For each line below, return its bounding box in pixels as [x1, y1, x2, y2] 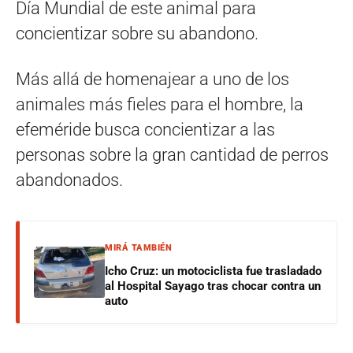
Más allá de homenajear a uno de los [16, 69, 289, 90]
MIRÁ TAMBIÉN [105, 243, 172, 254]
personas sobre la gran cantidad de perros [16, 145, 329, 165]
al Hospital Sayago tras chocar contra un [105, 279, 321, 294]
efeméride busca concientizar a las [16, 120, 275, 140]
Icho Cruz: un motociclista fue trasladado [105, 264, 321, 279]
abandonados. [16, 170, 123, 191]
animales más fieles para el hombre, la [16, 95, 303, 115]
